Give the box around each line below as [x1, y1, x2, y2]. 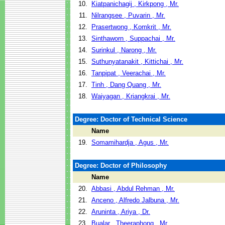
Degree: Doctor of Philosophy [75, 162, 167, 169]
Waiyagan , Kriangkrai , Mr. [91, 92, 170, 100]
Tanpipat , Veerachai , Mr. [91, 69, 166, 77]
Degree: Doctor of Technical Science [75, 116, 187, 123]
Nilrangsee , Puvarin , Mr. [91, 12, 165, 19]
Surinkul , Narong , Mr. [91, 46, 157, 54]
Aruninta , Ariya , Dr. [91, 208, 150, 215]
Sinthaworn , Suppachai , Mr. [91, 35, 175, 42]
